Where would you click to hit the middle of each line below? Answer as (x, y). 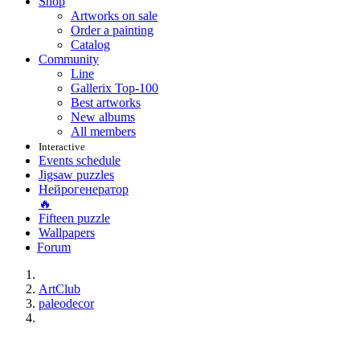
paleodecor (66, 303)
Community (69, 59)
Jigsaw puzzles (76, 175)
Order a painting (112, 30)
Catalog (90, 45)
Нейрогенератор (84, 189)
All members (103, 131)
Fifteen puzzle (74, 218)
